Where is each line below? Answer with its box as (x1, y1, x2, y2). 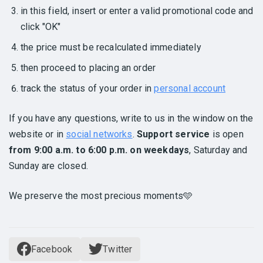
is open (210, 128, 244, 140)
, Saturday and (189, 144, 248, 156)
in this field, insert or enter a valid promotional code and (21, 5, 254, 16)
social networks (66, 128, 133, 140)
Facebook (31, 243, 73, 255)
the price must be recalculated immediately (21, 41, 201, 53)
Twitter (103, 243, 133, 255)
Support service (136, 128, 210, 140)
